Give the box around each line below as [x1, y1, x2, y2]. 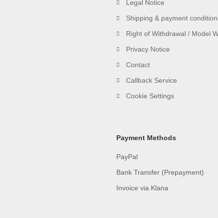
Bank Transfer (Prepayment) [116, 168, 204, 177]
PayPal [116, 153, 138, 161]
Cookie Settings [126, 92, 174, 100]
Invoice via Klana [116, 184, 168, 192]
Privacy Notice [126, 45, 170, 54]
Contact [126, 61, 150, 69]
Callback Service [126, 76, 177, 85]
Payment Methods [116, 134, 176, 142]
